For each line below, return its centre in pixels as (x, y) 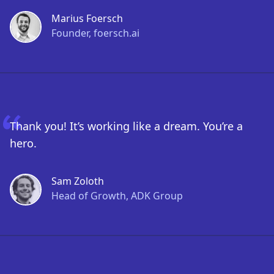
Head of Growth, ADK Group (117, 196)
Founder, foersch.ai (95, 33)
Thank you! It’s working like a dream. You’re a (126, 126)
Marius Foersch (87, 18)
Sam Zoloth (78, 181)
